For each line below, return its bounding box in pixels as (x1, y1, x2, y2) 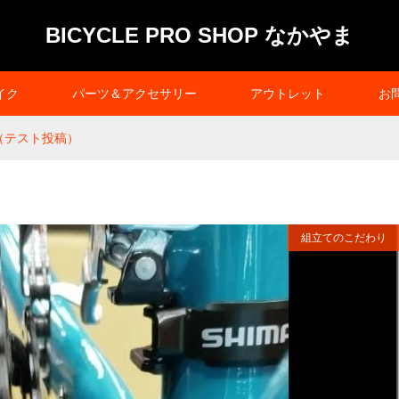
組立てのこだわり (301, 232, 387, 244)
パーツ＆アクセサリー (71, 86, 197, 101)
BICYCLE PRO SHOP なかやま (45, 23, 354, 47)
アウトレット (249, 86, 325, 101)
